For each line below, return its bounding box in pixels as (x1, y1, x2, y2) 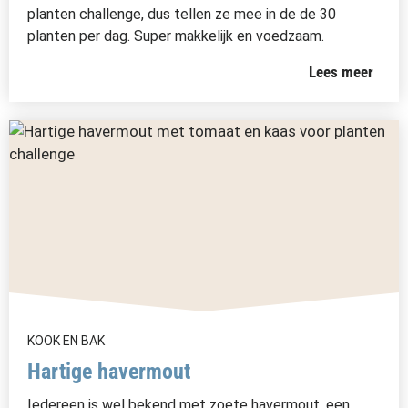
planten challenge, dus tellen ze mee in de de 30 (27, 5, 336, 23)
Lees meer (309, 63, 374, 81)
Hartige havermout (27, 359, 190, 384)
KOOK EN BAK (27, 333, 105, 348)
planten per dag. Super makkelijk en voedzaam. (27, 27, 324, 45)
